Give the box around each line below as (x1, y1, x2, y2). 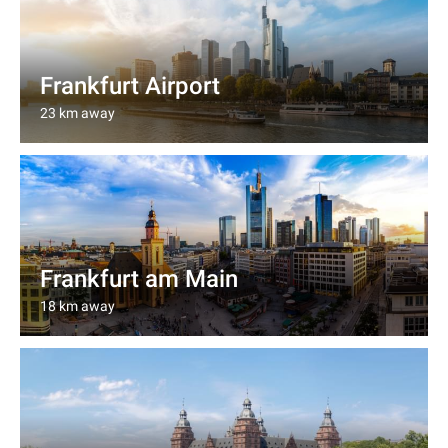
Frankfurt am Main (40, 265, 238, 293)
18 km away (40, 298, 115, 314)
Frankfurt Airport (40, 72, 220, 100)
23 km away (40, 105, 115, 121)
